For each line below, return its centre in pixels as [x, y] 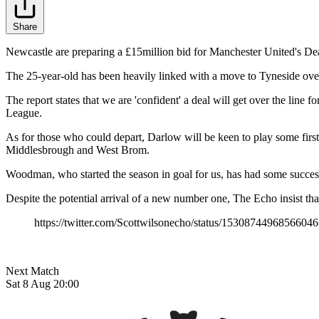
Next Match [32, 271]
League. [24, 113]
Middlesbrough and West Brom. [78, 150]
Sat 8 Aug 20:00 [42, 284]
